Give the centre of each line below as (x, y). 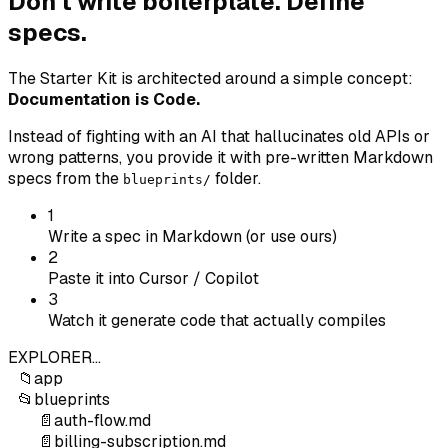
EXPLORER (50, 358)
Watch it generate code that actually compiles (217, 321)
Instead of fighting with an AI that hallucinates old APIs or (219, 137)
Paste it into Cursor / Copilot (153, 279)
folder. (236, 179)
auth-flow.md (102, 421)
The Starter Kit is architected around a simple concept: (210, 79)
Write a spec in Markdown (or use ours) (192, 237)
